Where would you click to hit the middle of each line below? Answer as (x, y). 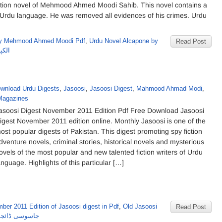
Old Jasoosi (140, 206)
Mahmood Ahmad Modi (169, 88)
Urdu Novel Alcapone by (124, 41)
